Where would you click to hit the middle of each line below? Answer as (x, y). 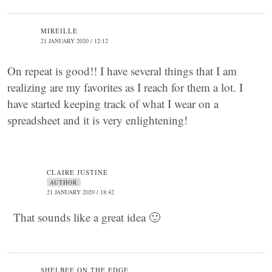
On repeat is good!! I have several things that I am (122, 71)
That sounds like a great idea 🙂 (87, 217)
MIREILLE (59, 31)
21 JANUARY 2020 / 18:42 (80, 192)
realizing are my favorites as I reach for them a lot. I (125, 87)
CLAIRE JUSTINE (77, 172)
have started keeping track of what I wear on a (113, 104)
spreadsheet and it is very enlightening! (97, 120)
